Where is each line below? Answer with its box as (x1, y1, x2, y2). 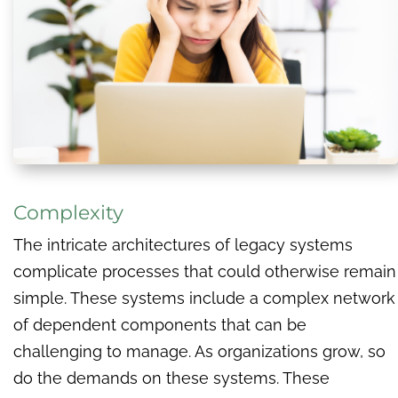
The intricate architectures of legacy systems (13, 235, 353, 255)
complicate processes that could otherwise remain (13, 262, 396, 282)
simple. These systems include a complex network (13, 289, 395, 308)
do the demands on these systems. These (13, 369, 330, 388)
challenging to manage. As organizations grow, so (13, 342, 386, 362)
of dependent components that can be (13, 315, 306, 335)
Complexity (13, 201, 123, 226)
